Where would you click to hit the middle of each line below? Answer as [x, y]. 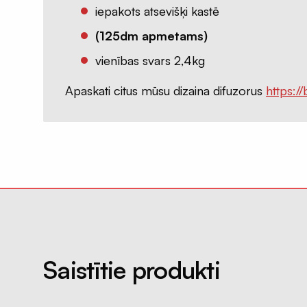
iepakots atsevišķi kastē [157, 11]
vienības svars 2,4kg [150, 61]
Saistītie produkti [132, 270]
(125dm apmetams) [151, 36]
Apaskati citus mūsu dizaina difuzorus [165, 91]
